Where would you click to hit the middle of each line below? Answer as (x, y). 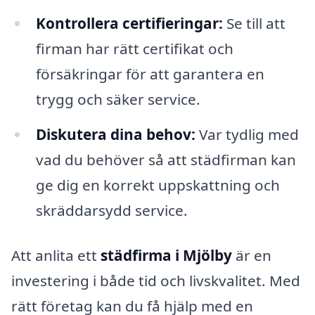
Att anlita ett (56, 255)
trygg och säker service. (118, 99)
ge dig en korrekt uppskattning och (157, 185)
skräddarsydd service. (111, 211)
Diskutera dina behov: (115, 135)
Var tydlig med (247, 135)
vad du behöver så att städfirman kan (166, 160)
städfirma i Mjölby (166, 255)
